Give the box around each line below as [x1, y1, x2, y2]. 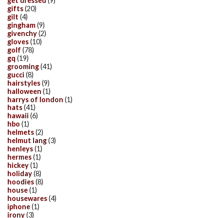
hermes [7, 153, 32, 162]
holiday [7, 169, 32, 178]
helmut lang [7, 136, 47, 145]
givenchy [7, 29, 37, 37]
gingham [7, 20, 36, 29]
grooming [7, 62, 39, 71]
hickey [7, 161, 29, 170]
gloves [7, 37, 29, 46]
